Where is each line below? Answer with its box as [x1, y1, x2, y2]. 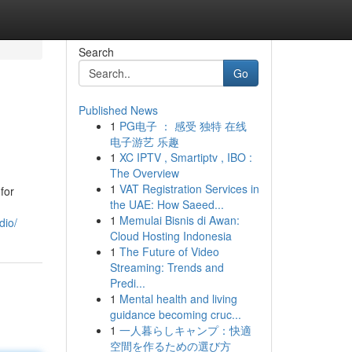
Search [78, 44, 114, 60]
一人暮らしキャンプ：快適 [119, 322, 251, 338]
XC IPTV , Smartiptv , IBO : [119, 149, 252, 165]
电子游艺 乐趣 [109, 134, 179, 149]
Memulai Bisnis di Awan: [119, 212, 240, 228]
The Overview [109, 165, 179, 181]
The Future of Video [119, 244, 219, 259]
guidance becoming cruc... [109, 306, 241, 322]
